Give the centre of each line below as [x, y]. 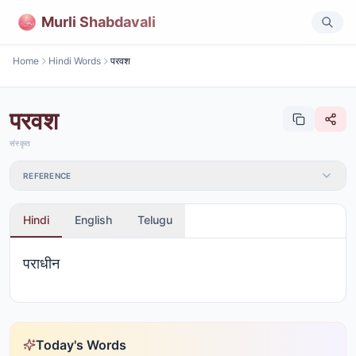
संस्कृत [20, 143]
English [93, 220]
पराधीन [41, 263]
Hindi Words [75, 61]
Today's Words [81, 345]
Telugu [155, 220]
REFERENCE [47, 176]
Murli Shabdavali [99, 21]
